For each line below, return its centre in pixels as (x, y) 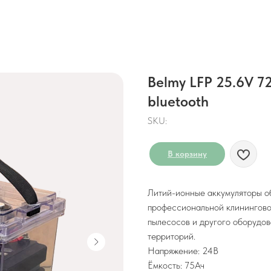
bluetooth (178, 101)
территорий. (171, 236)
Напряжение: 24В (183, 251)
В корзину (187, 154)
